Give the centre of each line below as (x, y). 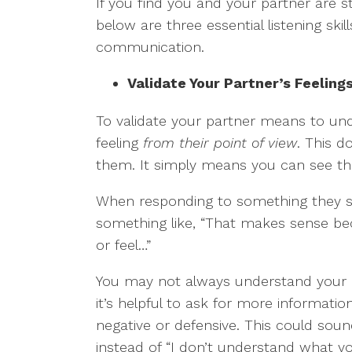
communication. (150, 47)
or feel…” (123, 245)
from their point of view (220, 143)
